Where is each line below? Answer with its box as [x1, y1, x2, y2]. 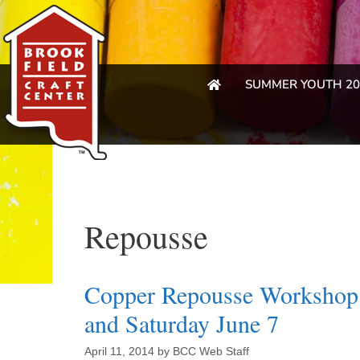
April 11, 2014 [84, 345, 154, 358]
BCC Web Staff [172, 345, 249, 358]
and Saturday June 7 [84, 307, 279, 339]
